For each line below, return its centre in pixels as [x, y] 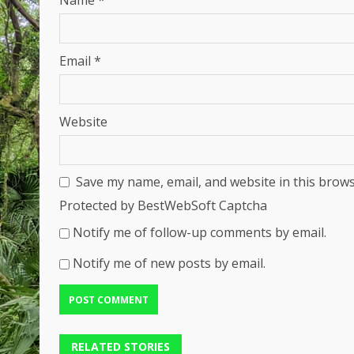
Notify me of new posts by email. [169, 263]
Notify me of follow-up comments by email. [200, 232]
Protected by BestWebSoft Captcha [163, 205]
